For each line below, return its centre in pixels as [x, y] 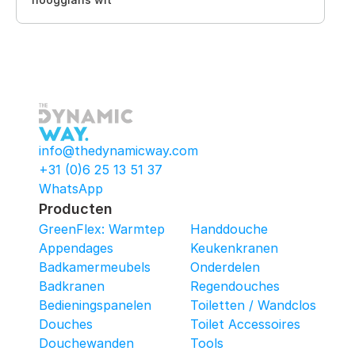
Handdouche [229, 229]
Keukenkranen [234, 248]
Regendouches [235, 286]
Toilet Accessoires [245, 324]
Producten [76, 209]
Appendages [76, 248]
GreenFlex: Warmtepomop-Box [134, 229]
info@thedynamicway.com [118, 151]
